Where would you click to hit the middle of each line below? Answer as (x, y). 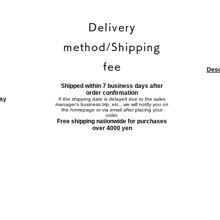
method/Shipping (112, 47)
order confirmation (112, 93)
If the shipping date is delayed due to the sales (112, 99)
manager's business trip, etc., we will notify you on (112, 105)
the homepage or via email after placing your (112, 110)
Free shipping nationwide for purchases (112, 122)
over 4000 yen (112, 128)
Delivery (112, 27)
